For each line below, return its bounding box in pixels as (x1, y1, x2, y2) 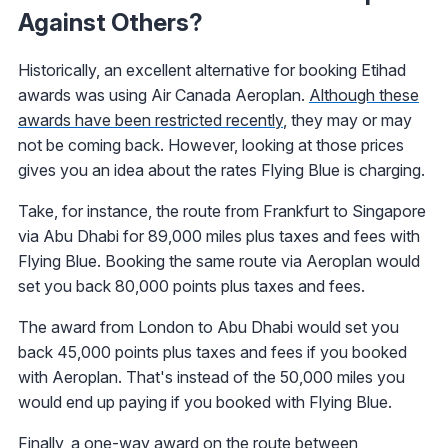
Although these (309, 85, 419, 106)
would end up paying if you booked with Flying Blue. (18, 392, 392, 413)
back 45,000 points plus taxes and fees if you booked (18, 342, 407, 363)
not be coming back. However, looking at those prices (18, 135, 404, 156)
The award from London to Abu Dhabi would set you (18, 317, 399, 338)
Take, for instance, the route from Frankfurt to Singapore (18, 201, 426, 222)
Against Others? (18, 8, 203, 38)
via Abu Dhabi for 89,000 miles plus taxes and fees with (18, 226, 420, 247)
